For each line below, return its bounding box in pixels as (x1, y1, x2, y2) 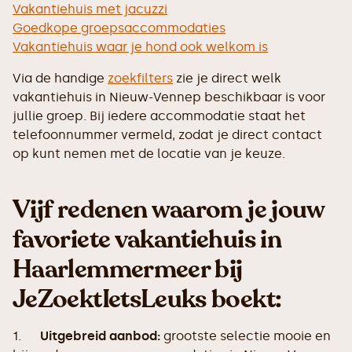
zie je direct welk (173, 71, 281, 86)
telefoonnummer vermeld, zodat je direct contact (13, 127, 322, 142)
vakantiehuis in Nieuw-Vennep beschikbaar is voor (13, 90, 325, 104)
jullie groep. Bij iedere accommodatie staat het (13, 108, 306, 123)
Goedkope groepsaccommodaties (13, 20, 225, 35)
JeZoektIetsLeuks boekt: (13, 282, 282, 317)
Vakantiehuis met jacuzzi (13, 2, 167, 16)
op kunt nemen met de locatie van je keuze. (13, 146, 285, 161)
